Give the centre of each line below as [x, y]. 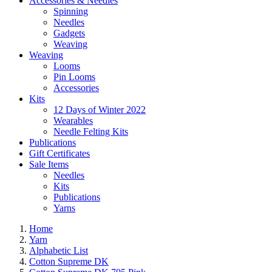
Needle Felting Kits [91, 131]
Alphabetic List [59, 250]
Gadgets [69, 33]
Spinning [71, 11]
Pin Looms [74, 77]
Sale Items [49, 164]
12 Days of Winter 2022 [100, 110]
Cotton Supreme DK [69, 261]
